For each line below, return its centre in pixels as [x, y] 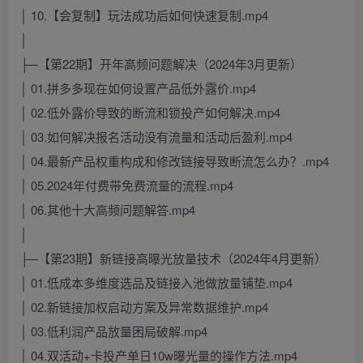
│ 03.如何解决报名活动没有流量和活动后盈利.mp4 [156, 137]
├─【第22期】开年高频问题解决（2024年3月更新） [161, 64]
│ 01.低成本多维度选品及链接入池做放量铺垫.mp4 [156, 283]
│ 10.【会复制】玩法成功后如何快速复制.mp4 [144, 15]
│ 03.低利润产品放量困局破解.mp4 [114, 331]
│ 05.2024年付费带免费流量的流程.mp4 [127, 186]
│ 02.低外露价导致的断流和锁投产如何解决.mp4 [150, 113]
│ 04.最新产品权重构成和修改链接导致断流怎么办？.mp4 [175, 161]
